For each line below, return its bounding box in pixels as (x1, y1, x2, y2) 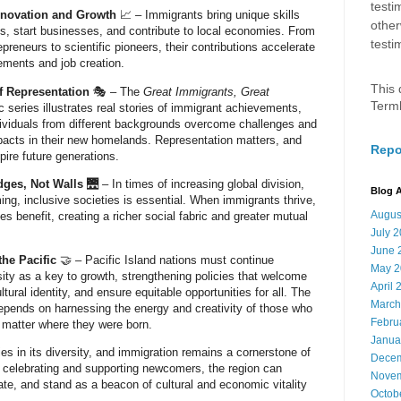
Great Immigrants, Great (143, 84, 269, 98)
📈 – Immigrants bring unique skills (116, 8, 300, 22)
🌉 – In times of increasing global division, (83, 176, 304, 191)
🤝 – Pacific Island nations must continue (56, 253, 274, 267)
